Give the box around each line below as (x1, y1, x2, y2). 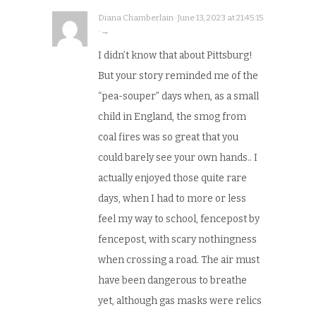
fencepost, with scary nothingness (98, 233, 257, 246)
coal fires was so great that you (98, 131, 238, 144)
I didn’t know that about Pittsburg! (98, 49, 253, 62)
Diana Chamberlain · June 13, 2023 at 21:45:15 (98, 13, 264, 23)
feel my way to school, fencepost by (98, 213, 260, 226)
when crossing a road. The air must (98, 254, 260, 267)
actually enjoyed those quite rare (98, 172, 247, 185)
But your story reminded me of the (98, 70, 258, 83)
